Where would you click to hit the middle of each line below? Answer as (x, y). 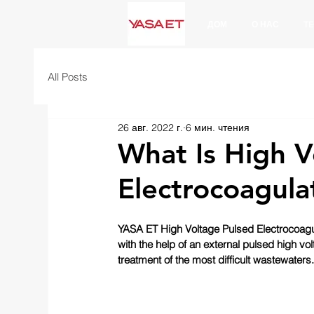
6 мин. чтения (218, 127)
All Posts (68, 76)
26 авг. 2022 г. (150, 127)
